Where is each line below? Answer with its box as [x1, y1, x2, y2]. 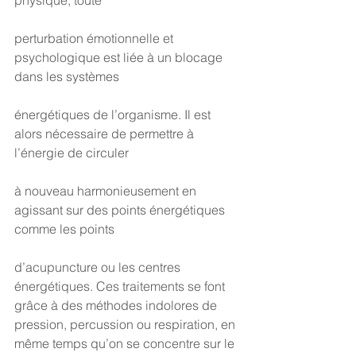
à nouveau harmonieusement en [14, 183, 199, 199]
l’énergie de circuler [14, 145, 129, 161]
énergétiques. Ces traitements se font [14, 278, 228, 294]
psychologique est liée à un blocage [14, 49, 226, 65]
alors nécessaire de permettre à [14, 126, 197, 141]
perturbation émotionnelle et [14, 30, 176, 46]
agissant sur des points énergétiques [14, 202, 228, 218]
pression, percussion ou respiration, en [14, 316, 238, 332]
